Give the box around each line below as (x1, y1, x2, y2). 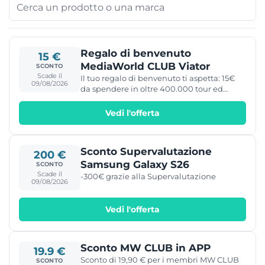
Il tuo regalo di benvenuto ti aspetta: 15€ (80, 73, 235, 83)
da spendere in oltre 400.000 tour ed (80, 83, 223, 93)
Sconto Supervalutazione (80, 145, 212, 157)
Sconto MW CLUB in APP (80, 241, 211, 254)
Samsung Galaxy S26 (80, 158, 189, 170)
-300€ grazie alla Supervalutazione (80, 171, 216, 181)
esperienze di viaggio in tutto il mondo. (80, 94, 232, 104)
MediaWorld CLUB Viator (80, 60, 210, 72)
